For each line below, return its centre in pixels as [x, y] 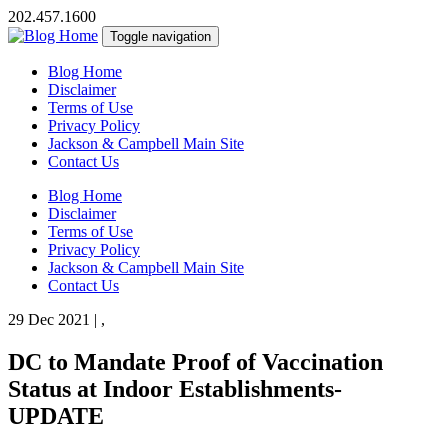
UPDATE [56, 415]
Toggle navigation [160, 36]
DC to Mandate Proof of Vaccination [195, 361]
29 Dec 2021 [49, 319]
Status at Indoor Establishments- [175, 388]
